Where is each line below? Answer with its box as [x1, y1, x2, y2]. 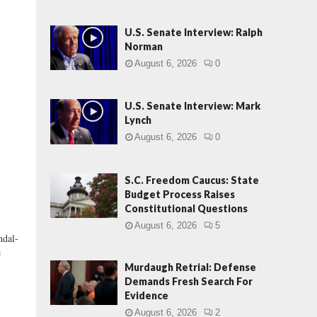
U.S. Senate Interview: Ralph [125, 26, 263, 38]
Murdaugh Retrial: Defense [125, 260, 256, 273]
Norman [125, 40, 163, 52]
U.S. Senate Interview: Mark [125, 100, 260, 113]
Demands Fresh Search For [125, 275, 253, 287]
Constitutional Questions [125, 202, 248, 214]
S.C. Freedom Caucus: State [125, 173, 259, 186]
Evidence [125, 289, 168, 301]
